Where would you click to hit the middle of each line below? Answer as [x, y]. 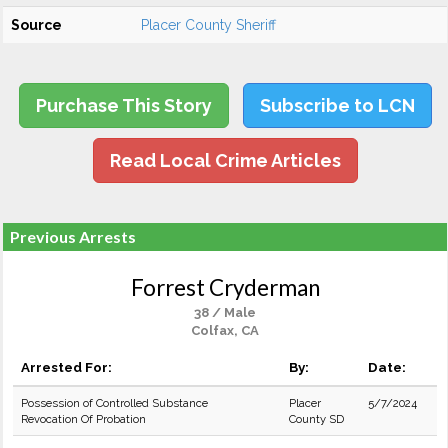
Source [36, 25]
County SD [316, 419]
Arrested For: [66, 367]
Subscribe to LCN [337, 105]
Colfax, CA [225, 330]
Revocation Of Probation [83, 419]
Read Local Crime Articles [225, 160]
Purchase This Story [123, 105]
